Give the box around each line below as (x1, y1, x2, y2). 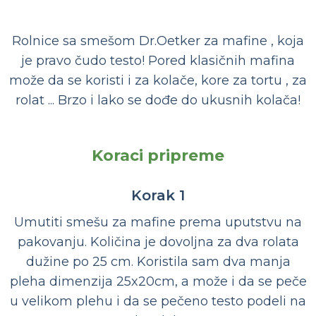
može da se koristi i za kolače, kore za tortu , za (9, 73, 307, 89)
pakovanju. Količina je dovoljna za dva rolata (17, 234, 299, 250)
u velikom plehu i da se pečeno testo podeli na (10, 293, 306, 310)
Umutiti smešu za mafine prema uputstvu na (14, 214, 302, 231)
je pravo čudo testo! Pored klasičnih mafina (21, 53, 295, 69)
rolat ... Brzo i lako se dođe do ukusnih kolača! (16, 92, 300, 109)
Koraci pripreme (92, 146, 224, 166)
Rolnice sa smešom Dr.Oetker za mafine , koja (12, 33, 304, 49)
